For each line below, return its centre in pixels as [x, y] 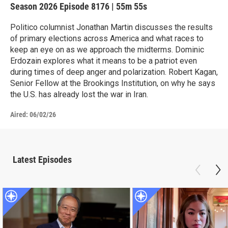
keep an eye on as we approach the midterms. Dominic [107, 49]
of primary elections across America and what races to [107, 38]
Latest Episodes [42, 159]
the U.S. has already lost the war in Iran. [79, 94]
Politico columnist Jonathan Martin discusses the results [111, 27]
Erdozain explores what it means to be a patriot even [104, 61]
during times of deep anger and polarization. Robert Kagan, [114, 72]
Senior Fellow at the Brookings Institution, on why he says [113, 83]
